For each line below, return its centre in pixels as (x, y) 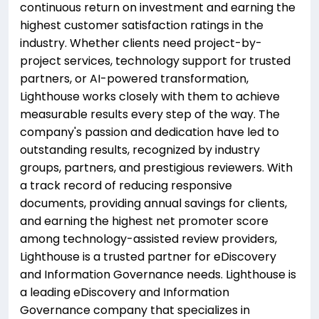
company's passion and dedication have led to (150, 132)
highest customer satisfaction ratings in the (142, 25)
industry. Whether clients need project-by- (141, 43)
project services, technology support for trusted (155, 61)
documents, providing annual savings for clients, (153, 203)
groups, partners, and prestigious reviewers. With (156, 168)
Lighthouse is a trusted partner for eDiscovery (148, 257)
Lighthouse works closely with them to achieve (150, 96)
